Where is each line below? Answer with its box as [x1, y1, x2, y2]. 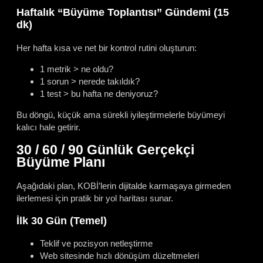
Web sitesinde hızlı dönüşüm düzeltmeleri [40, 251, 199, 261]
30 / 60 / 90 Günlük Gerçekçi [16, 143, 194, 158]
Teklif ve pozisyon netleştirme [40, 238, 153, 249]
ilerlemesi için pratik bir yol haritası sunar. [16, 193, 173, 204]
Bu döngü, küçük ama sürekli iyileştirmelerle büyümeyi [16, 109, 225, 120]
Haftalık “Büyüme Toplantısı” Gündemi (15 [16, 6, 229, 19]
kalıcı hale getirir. [16, 122, 80, 132]
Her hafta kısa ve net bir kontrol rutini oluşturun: [16, 42, 197, 53]
